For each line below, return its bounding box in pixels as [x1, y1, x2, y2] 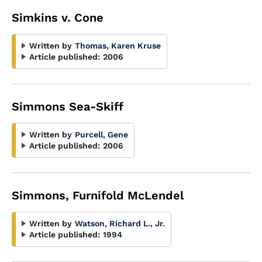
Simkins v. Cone [12, 11, 104, 25]
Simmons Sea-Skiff [12, 99, 123, 113]
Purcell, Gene [75, 130, 128, 139]
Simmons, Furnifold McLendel [12, 188, 184, 202]
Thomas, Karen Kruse [75, 41, 161, 50]
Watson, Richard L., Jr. [75, 219, 165, 228]
